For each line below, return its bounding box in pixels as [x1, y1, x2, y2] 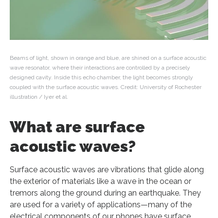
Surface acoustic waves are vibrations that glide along [10, 165, 204, 175]
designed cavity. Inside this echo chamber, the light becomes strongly [10, 74, 193, 81]
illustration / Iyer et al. [10, 93, 68, 101]
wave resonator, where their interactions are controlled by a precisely [10, 64, 190, 72]
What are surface [10, 118, 145, 136]
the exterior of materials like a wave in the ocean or [10, 177, 191, 186]
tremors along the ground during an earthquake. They [10, 188, 201, 198]
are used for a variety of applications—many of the [10, 200, 192, 210]
